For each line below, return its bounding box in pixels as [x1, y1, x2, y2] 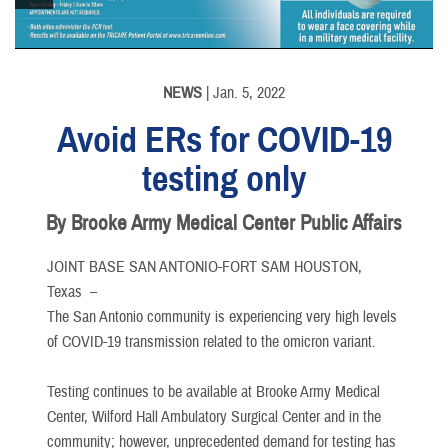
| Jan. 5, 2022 [202, 82, 285, 103]
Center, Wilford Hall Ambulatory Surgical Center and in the [47, 406, 381, 427]
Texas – [47, 281, 105, 302]
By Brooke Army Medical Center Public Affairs [46, 209, 402, 237]
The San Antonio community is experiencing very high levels [47, 306, 397, 327]
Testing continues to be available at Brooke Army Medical [47, 381, 380, 402]
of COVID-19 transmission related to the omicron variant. [47, 331, 380, 352]
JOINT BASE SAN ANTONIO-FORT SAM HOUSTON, [47, 256, 362, 277]
